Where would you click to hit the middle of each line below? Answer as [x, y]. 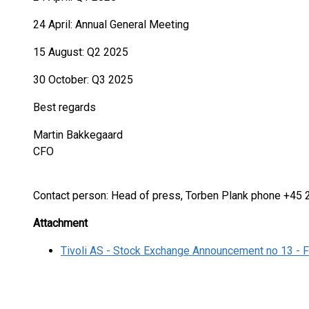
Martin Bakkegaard [100, 135]
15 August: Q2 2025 [81, 52]
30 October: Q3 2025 [83, 80]
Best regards [64, 107]
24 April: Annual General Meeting [111, 24]
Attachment [60, 223]
